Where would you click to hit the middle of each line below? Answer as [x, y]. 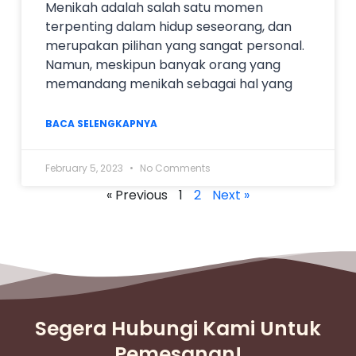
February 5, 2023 [85, 168]
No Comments [174, 168]
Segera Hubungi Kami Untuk [178, 329]
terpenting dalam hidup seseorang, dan [168, 27]
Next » [231, 195]
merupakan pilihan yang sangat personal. [175, 46]
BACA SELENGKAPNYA [101, 124]
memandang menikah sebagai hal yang [169, 84]
